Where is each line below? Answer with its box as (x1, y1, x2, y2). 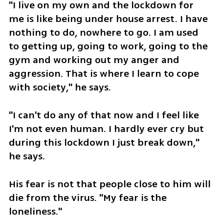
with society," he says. (8, 80, 113, 95)
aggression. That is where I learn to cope (8, 66, 199, 81)
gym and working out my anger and (8, 53, 179, 67)
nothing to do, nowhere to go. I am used (8, 25, 198, 40)
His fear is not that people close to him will (8, 176, 211, 191)
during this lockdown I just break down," (8, 135, 199, 150)
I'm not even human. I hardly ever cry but (8, 121, 204, 136)
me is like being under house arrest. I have (8, 12, 208, 26)
